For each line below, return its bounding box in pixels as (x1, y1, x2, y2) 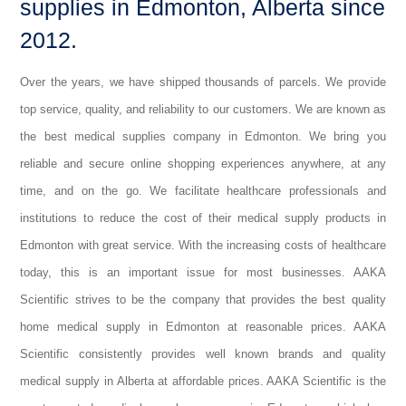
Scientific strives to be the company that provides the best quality (20, 293, 386, 306)
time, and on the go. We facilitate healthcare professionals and (20, 184, 386, 198)
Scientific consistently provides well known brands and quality (20, 347, 386, 361)
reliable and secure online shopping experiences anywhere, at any (20, 157, 386, 170)
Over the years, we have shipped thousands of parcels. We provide (20, 75, 386, 89)
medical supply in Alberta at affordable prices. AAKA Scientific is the (20, 374, 386, 388)
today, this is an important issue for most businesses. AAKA (20, 266, 386, 279)
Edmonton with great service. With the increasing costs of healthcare (20, 238, 386, 252)
